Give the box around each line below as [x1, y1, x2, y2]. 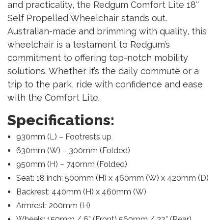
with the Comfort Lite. [7, 92, 100, 103]
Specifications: [7, 111, 114, 129]
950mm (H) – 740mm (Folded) [16, 159, 127, 169]
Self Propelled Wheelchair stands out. [7, 12, 167, 23]
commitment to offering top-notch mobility [7, 52, 188, 63]
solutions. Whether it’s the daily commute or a [7, 65, 199, 76]
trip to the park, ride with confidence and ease [7, 79, 203, 89]
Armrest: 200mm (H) [16, 200, 90, 210]
